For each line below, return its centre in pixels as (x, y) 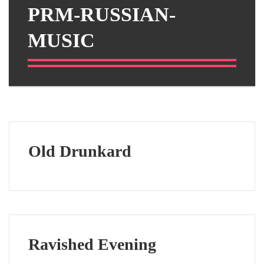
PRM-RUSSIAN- (102, 14)
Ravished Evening (92, 244)
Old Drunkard (80, 151)
